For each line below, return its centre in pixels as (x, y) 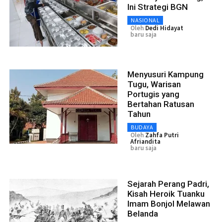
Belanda (143, 213)
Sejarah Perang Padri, (168, 184)
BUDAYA (142, 127)
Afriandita (145, 141)
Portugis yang (153, 94)
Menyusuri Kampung (166, 74)
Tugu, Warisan (154, 84)
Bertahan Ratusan (161, 104)
